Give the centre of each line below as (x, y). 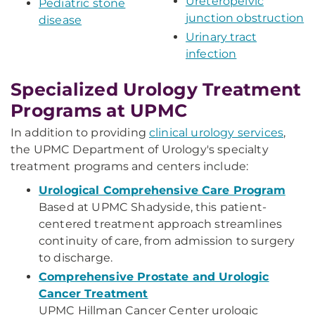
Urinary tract (221, 37)
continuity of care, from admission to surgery (167, 241)
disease (60, 20)
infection (211, 54)
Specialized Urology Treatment (156, 89)
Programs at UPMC (99, 110)
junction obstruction (245, 18)
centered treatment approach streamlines (161, 224)
